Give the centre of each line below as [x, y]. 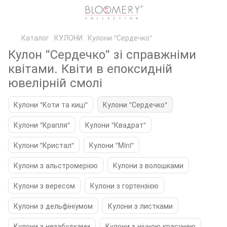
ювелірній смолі [55, 82]
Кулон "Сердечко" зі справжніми [102, 53]
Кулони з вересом [44, 185]
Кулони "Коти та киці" [51, 104]
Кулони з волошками [148, 165]
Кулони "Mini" [111, 145]
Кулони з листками [140, 206]
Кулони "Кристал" [44, 145]
